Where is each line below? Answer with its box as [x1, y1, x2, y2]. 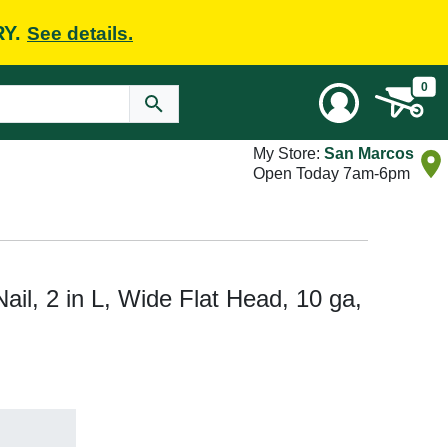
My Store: [253, 145, 324, 162]
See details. [27, 22, 133, 44]
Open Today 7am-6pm [253, 165, 410, 182]
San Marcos [324, 145, 414, 162]
